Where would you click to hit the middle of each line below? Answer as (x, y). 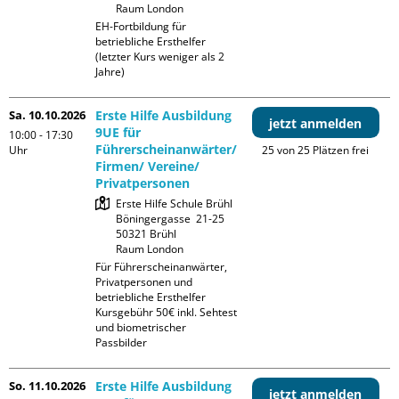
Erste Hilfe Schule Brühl (175, 204)
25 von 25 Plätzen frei (316, 151)
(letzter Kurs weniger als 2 (160, 57)
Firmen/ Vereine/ (148, 167)
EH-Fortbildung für (141, 27)
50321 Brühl (147, 234)
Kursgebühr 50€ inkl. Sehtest (167, 313)
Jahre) (110, 72)
